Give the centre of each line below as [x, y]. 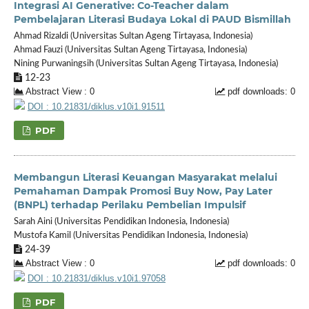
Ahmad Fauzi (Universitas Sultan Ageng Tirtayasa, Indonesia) [130, 50]
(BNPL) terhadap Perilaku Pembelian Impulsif [129, 205]
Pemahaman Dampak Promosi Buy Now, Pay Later [143, 191]
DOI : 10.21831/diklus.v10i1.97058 [96, 278]
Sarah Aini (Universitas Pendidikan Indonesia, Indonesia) [121, 221]
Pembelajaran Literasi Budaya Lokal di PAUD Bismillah [152, 19]
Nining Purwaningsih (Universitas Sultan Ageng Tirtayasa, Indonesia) [146, 63]
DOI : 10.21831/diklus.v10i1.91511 [96, 107]
